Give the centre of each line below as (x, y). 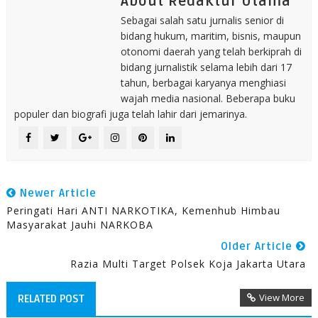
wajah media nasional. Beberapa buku (208, 98)
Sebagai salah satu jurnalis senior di (202, 20)
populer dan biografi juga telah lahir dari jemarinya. (130, 114)
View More (282, 297)
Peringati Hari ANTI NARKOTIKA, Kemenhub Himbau (143, 210)
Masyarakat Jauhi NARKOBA (79, 225)
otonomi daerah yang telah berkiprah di (211, 51)
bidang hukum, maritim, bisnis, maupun (210, 36)
